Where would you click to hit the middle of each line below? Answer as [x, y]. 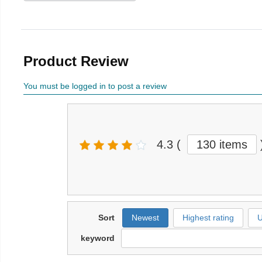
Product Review [76, 61]
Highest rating [208, 217]
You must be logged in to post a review [95, 86]
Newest [145, 217]
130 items [222, 144]
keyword [98, 238]
